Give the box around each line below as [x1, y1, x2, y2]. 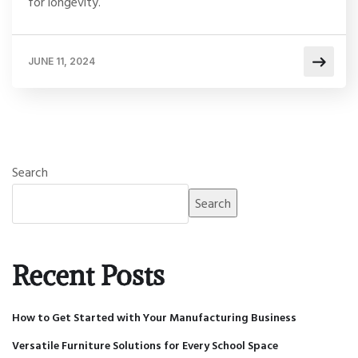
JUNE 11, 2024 [28, 55, 95, 68]
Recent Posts [12, 259, 165, 293]
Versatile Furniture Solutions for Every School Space [12, 336, 278, 354]
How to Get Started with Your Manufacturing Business [12, 308, 296, 326]
